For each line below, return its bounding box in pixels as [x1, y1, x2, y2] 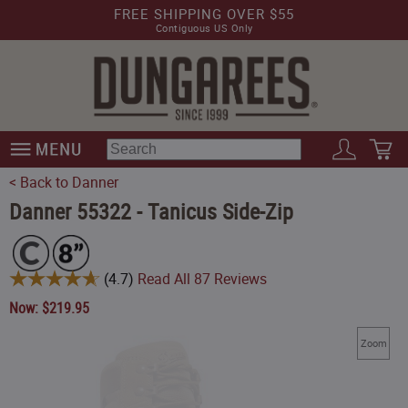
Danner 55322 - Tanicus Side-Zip [9, 197, 293, 226]
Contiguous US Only [155, 21, 253, 35]
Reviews [210, 268, 267, 289]
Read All [138, 268, 194, 289]
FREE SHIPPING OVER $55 [114, 5, 294, 23]
